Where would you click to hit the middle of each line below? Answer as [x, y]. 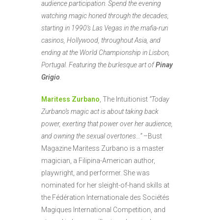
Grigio [51, 77]
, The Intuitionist [124, 99]
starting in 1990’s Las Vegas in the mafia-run [105, 28]
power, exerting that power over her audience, [107, 124]
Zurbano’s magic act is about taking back [100, 111]
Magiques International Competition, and [103, 210]
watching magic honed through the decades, [105, 16]
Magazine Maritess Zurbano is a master [103, 148]
